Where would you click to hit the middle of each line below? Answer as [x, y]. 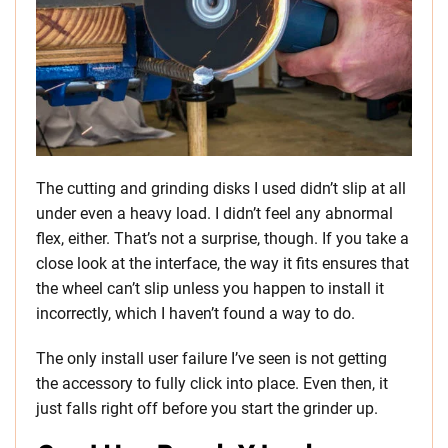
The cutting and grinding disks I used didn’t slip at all [221, 188]
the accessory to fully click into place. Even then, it [212, 383]
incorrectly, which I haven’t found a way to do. [195, 313]
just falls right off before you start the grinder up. [207, 408]
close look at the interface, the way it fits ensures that [222, 263]
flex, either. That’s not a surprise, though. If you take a [222, 238]
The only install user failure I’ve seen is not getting [211, 358]
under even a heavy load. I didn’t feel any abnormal [214, 213]
